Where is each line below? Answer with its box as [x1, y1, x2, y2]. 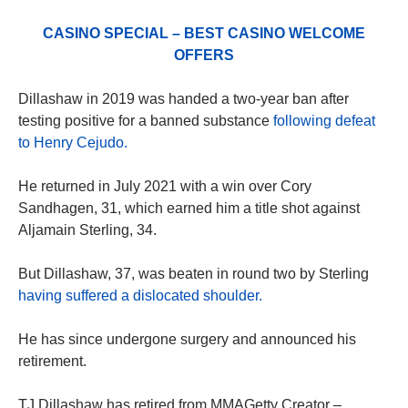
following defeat [273, 113, 375, 129]
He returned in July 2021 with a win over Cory [18, 178, 311, 195]
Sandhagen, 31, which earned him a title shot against [18, 200, 360, 217]
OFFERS [174, 47, 234, 64]
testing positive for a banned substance [18, 113, 273, 129]
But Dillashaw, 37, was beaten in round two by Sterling [18, 266, 369, 282]
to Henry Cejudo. [18, 135, 127, 151]
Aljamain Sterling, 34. [18, 222, 157, 239]
